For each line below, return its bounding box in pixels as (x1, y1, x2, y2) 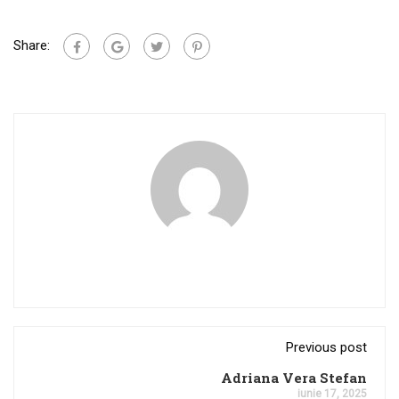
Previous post (286, 339, 367, 355)
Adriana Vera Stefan (221, 369, 367, 387)
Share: (13, 37, 50, 53)
